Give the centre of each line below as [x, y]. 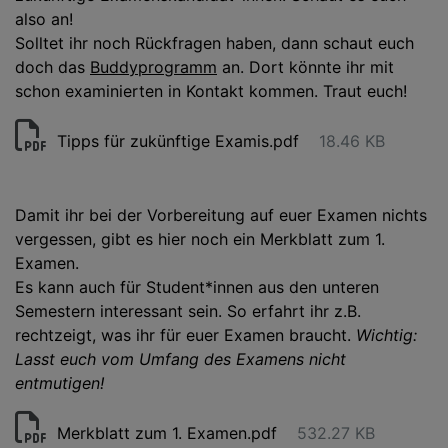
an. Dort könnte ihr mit [305, 67]
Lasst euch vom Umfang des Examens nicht [180, 359]
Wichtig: [386, 335]
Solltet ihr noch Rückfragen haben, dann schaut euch [214, 43]
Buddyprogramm [153, 67]
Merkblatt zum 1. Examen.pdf [167, 433]
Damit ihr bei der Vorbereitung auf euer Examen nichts [221, 215]
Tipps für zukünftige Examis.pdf [178, 141]
